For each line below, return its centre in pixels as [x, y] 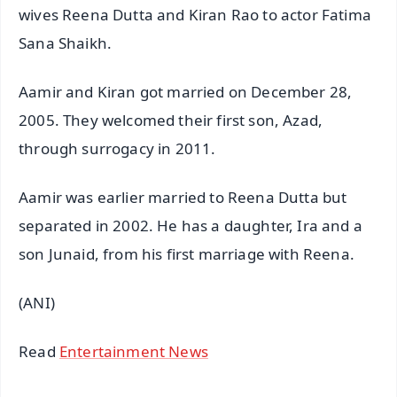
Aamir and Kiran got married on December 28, [186, 91]
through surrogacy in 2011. [117, 148]
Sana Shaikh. [66, 43]
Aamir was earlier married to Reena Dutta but [183, 197]
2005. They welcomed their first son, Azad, [171, 120]
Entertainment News [133, 351]
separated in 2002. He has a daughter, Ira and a [191, 225]
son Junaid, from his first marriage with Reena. [187, 253]
